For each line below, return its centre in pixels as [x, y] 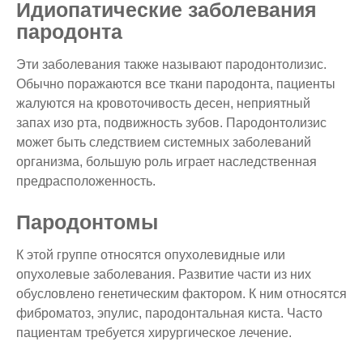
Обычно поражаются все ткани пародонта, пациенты [176, 83]
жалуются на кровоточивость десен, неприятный [163, 103]
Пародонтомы [87, 222]
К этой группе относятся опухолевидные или [151, 254]
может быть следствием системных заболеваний [164, 142]
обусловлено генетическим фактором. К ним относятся [181, 293]
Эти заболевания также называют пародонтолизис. [171, 64]
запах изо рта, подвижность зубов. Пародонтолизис [171, 122]
